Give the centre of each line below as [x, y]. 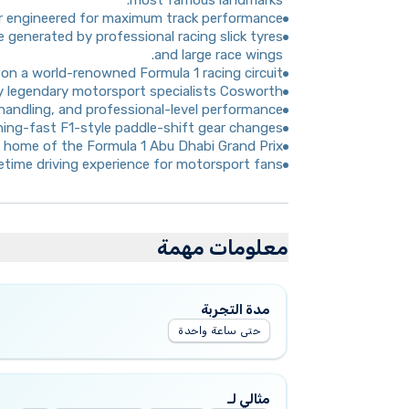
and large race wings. [219, 55]
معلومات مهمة [223, 247]
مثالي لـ [249, 399]
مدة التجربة [236, 309]
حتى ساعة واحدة [219, 330]
